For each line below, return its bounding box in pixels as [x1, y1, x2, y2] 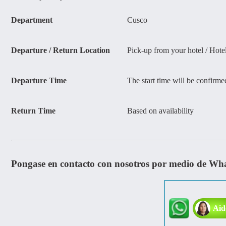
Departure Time [11, 76, 67, 85]
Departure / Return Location [11, 45, 110, 54]
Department [11, 15, 52, 24]
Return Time [11, 106, 55, 115]
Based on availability [127, 106, 194, 115]
